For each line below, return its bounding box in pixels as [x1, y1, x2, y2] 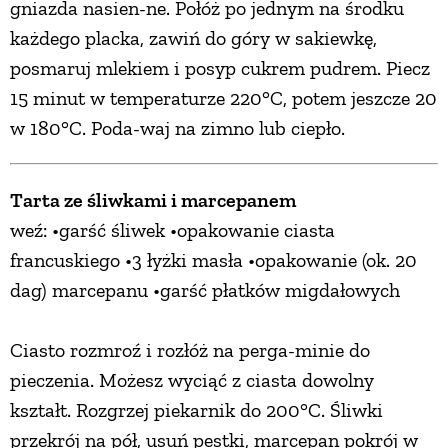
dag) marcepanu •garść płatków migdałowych [10, 278, 400, 303]
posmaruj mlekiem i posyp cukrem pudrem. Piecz [10, 56, 430, 81]
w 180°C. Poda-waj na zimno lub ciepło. [10, 116, 345, 141]
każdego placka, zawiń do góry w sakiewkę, [10, 26, 377, 51]
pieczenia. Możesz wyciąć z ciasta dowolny [10, 368, 374, 393]
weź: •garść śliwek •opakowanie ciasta [10, 218, 335, 243]
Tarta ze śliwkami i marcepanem [10, 188, 296, 213]
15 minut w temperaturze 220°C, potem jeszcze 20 [10, 86, 437, 111]
